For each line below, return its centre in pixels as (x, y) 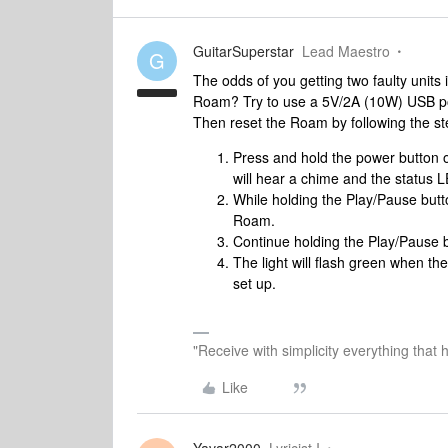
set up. (254, 283)
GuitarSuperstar (243, 51)
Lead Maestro (346, 51)
